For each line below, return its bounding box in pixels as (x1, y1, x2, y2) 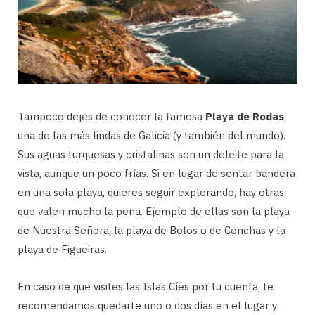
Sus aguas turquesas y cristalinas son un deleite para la (18, 147, 284, 161)
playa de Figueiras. (18, 242, 107, 256)
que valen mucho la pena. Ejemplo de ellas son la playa (18, 204, 290, 218)
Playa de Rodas (205, 109, 284, 123)
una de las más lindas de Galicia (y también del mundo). (18, 128, 285, 142)
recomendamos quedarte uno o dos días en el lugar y (18, 298, 277, 312)
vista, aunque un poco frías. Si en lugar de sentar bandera (18, 166, 295, 180)
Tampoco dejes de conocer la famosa (18, 109, 205, 123)
